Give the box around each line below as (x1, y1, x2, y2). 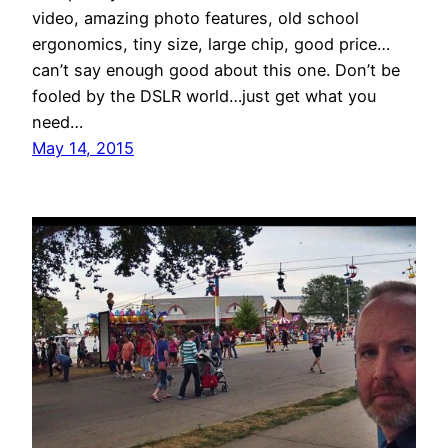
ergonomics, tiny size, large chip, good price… (32, 34, 390, 55)
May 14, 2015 (32, 138, 134, 159)
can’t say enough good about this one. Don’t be (32, 60, 400, 81)
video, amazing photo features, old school (32, 8, 359, 29)
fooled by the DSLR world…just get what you (32, 86, 376, 107)
